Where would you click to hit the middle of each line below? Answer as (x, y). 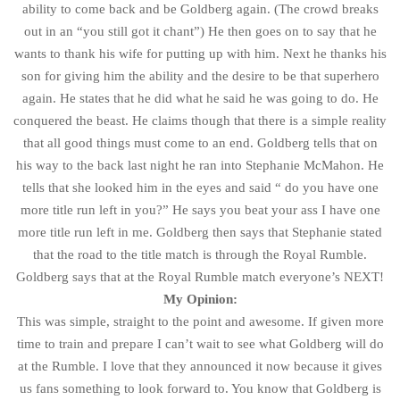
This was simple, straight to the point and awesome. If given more (200, 321)
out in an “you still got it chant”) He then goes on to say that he (200, 31)
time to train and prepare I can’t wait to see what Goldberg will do (200, 343)
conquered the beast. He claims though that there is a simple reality (200, 120)
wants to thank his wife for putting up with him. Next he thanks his (200, 53)
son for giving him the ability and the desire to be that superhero (200, 75)
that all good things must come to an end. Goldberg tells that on (200, 142)
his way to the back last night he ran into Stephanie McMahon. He (200, 165)
